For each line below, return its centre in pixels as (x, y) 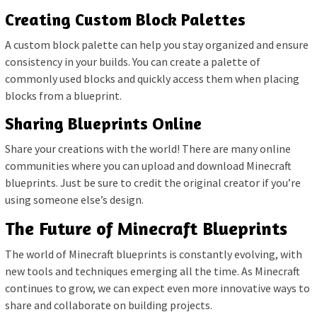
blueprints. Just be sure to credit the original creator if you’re (153, 182)
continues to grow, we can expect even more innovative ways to (157, 288)
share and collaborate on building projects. (109, 305)
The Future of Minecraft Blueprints (146, 228)
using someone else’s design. (74, 199)
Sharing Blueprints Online (103, 123)
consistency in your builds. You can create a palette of (133, 61)
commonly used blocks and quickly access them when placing (152, 78)
